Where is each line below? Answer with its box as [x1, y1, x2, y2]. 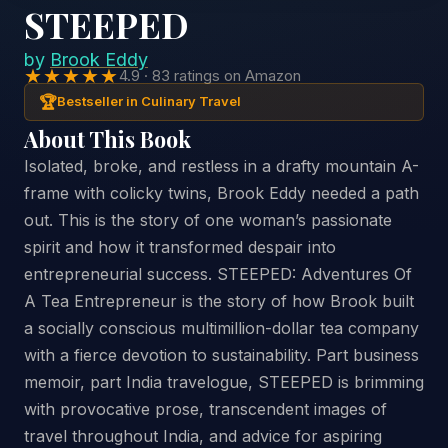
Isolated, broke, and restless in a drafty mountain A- [24, 155, 419, 176]
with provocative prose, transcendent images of [24, 398, 387, 419]
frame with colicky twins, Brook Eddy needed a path [24, 182, 419, 203]
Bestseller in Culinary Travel [57, 93, 241, 110]
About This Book [24, 124, 191, 153]
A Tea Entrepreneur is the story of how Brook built [24, 290, 414, 311]
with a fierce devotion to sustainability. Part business [24, 344, 419, 365]
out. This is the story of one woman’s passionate [24, 209, 392, 230]
